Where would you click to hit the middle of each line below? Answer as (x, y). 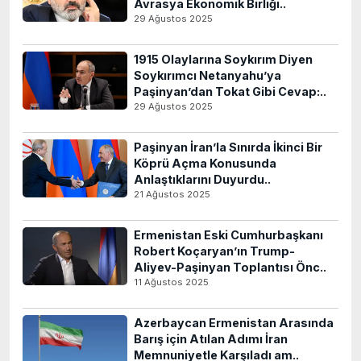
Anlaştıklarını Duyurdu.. (202, 179)
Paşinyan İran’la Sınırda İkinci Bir (228, 147)
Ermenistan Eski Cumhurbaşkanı (228, 235)
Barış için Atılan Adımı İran (211, 339)
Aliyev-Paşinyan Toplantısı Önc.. (230, 267)
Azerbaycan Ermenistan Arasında (234, 323)
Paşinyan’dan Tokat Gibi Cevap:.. (230, 91)
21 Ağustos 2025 (172, 194)
